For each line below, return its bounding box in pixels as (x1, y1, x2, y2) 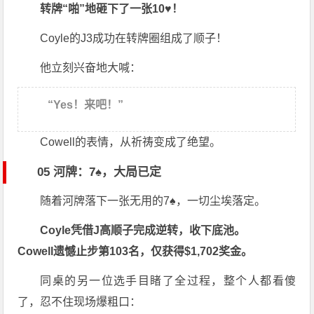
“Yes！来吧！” (48, 99, 124, 111)
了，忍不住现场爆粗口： (18, 296, 142, 308)
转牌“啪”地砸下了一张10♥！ (40, 3, 184, 15)
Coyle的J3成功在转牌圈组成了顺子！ (40, 32, 228, 45)
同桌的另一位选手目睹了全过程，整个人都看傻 (40, 275, 296, 287)
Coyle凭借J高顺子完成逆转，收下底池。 (40, 224, 246, 237)
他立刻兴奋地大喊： (40, 62, 142, 74)
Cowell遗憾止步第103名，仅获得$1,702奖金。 (18, 245, 253, 258)
